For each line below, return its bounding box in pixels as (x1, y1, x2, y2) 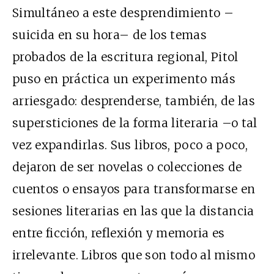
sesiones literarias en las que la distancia (12, 204, 254, 219)
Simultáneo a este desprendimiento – (12, 6, 234, 21)
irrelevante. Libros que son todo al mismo (12, 248, 256, 263)
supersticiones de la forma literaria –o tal (12, 116, 257, 131)
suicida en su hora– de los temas (12, 28, 207, 43)
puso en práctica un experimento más (12, 72, 235, 87)
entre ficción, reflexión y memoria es (12, 226, 225, 241)
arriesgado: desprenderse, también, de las (12, 94, 256, 109)
